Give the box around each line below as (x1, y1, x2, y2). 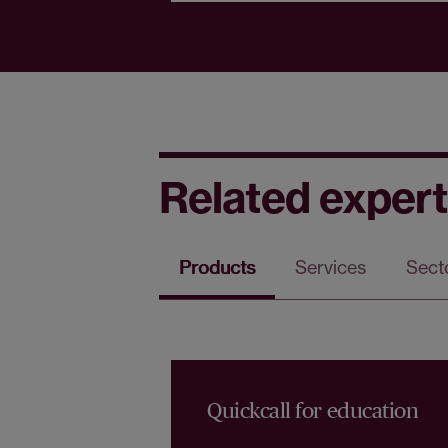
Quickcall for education (207, 398, 419, 423)
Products (179, 256, 255, 279)
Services (295, 256, 366, 279)
